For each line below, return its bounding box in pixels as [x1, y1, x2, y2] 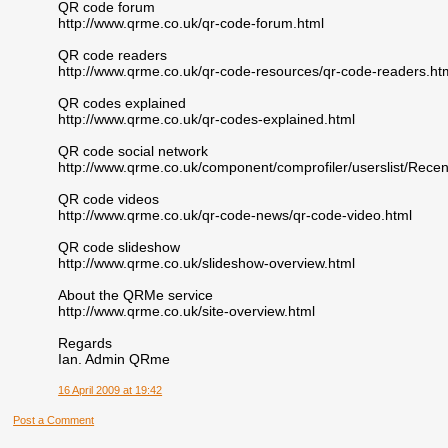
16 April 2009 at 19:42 [58, 383, 163, 396]
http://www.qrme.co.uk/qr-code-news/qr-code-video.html [58, 206, 413, 223]
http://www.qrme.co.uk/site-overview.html [58, 302, 316, 319]
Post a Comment [13, 414, 95, 427]
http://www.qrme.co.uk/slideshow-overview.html [58, 254, 356, 271]
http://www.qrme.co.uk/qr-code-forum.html [58, 14, 325, 31]
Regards [58, 334, 113, 351]
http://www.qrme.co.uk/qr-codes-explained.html [58, 110, 356, 127]
